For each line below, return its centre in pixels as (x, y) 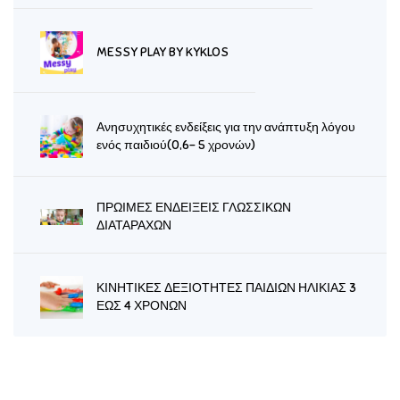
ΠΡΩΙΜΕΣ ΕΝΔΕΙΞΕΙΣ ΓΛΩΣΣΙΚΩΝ (194, 208)
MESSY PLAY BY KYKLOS (162, 53)
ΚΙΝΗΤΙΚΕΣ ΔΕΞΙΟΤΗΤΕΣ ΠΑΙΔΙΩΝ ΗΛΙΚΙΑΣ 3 (226, 288)
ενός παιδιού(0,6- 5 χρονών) (176, 146)
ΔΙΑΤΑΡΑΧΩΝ (134, 226)
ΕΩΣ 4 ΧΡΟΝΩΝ (142, 306)
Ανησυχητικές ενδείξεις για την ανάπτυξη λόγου (226, 128)
